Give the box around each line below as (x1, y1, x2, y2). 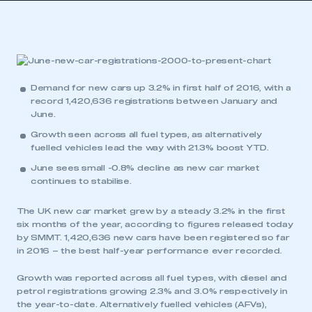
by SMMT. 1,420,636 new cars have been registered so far (17, 234, 290, 242)
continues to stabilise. (31, 178, 132, 185)
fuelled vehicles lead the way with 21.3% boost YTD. (31, 144, 269, 152)
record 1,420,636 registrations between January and (31, 97, 278, 105)
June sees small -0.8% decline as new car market (31, 164, 260, 172)
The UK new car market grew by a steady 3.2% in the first (17, 208, 286, 215)
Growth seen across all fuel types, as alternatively (31, 131, 262, 139)
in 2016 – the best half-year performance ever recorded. (17, 247, 282, 255)
